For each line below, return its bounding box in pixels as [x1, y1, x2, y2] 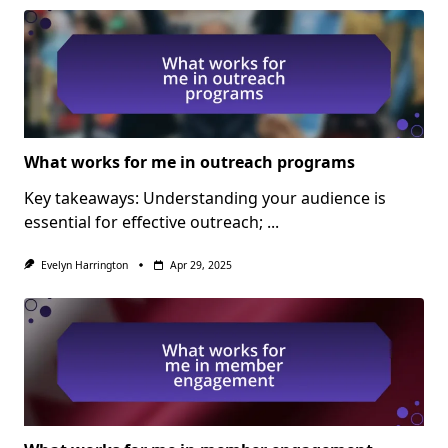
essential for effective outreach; [24, 211, 263, 234]
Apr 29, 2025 [169, 258, 232, 273]
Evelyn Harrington [40, 258, 128, 273]
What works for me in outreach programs [24, 151, 355, 174]
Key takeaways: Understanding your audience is [24, 187, 386, 210]
